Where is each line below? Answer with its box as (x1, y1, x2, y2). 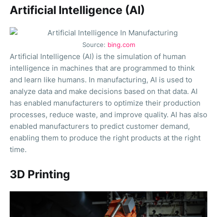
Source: (82, 41, 108, 48)
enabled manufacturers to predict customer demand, (10, 121, 190, 131)
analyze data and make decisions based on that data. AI (10, 86, 198, 96)
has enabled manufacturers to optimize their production (10, 98, 201, 108)
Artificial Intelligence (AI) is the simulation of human (10, 51, 186, 61)
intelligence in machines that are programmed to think (10, 63, 195, 73)
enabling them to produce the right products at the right (10, 133, 201, 142)
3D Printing (10, 167, 70, 181)
